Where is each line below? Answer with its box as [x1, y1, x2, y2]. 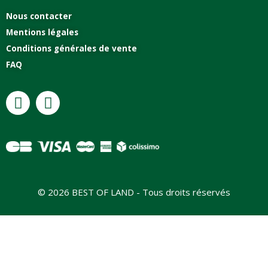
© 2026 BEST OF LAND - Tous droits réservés [38, 186, 230, 199]
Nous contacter [6, 11, 72, 22]
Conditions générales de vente [6, 43, 137, 54]
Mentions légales [6, 27, 78, 38]
